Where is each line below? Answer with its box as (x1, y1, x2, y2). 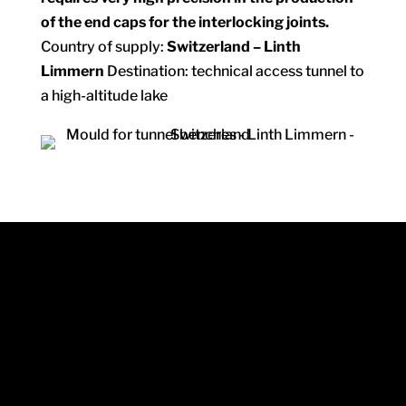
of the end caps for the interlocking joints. (40, 14, 329, 31)
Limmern (40, 63, 104, 80)
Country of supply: (40, 38, 167, 55)
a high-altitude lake (40, 87, 168, 104)
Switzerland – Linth (166, 38, 301, 55)
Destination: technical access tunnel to (103, 63, 364, 80)
